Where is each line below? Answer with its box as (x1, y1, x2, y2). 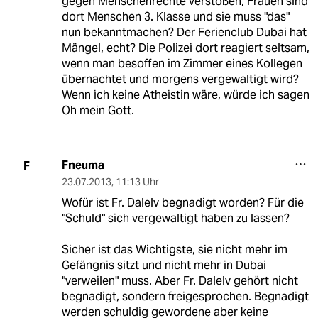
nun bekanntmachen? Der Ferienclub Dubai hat (61, 25, 307, 40)
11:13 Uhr (115, 175, 159, 189)
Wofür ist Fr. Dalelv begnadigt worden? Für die (61, 195, 304, 211)
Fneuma (61, 158, 104, 173)
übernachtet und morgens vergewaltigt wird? (61, 72, 299, 87)
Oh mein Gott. (61, 103, 134, 119)
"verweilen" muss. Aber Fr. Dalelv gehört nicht (61, 273, 298, 289)
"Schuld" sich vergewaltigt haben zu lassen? (61, 211, 290, 226)
